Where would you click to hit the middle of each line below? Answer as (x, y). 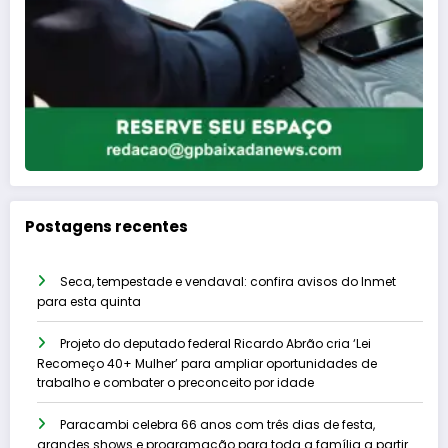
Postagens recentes (106, 226)
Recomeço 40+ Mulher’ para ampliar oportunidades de (207, 364)
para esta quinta (89, 302)
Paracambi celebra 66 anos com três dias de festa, (217, 425)
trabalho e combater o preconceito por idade (175, 383)
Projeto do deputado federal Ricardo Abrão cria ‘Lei (215, 344)
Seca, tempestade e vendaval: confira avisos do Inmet (228, 282)
